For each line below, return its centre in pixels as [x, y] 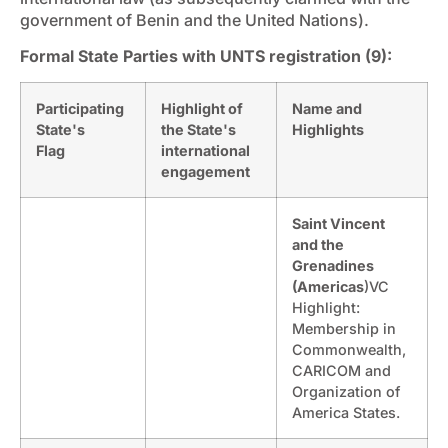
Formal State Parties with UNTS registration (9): [206, 56]
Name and [327, 108]
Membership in [344, 328]
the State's [198, 129]
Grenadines [333, 265]
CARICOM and [341, 370]
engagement [205, 171]
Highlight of [202, 108]
